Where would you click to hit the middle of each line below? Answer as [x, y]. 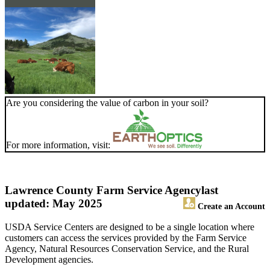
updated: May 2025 [54, 204]
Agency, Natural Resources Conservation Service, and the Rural [127, 249]
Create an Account [230, 206]
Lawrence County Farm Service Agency [103, 190]
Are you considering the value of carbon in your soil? [107, 103]
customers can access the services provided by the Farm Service [126, 238]
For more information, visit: [59, 145]
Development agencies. [49, 260]
